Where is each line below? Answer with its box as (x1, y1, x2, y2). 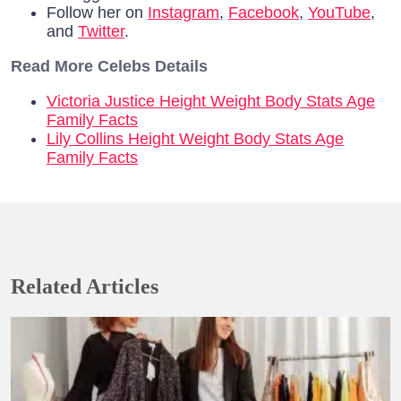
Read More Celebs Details (11, 57, 208, 76)
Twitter (78, 22, 124, 41)
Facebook (228, 4, 299, 22)
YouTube (308, 4, 371, 22)
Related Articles (11, 275, 158, 299)
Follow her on (47, 4, 148, 22)
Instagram (148, 4, 219, 22)
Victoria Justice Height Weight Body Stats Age (47, 92, 375, 111)
